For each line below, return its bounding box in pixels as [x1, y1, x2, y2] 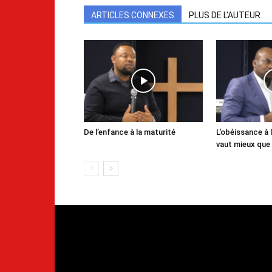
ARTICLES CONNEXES [91, 10, 174, 20]
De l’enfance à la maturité [84, 127, 175, 137]
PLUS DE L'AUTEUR [189, 10, 260, 20]
